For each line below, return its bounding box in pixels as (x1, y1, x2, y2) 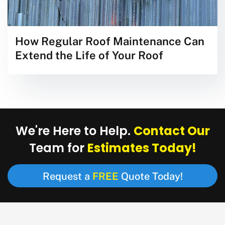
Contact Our (133, 121, 210, 143)
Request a (42, 169, 92, 182)
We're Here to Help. (15, 122, 134, 142)
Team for (29, 139, 87, 159)
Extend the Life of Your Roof (15, 47, 163, 62)
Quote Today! (118, 169, 183, 182)
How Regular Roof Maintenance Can (15, 33, 204, 48)
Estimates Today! (87, 138, 196, 160)
